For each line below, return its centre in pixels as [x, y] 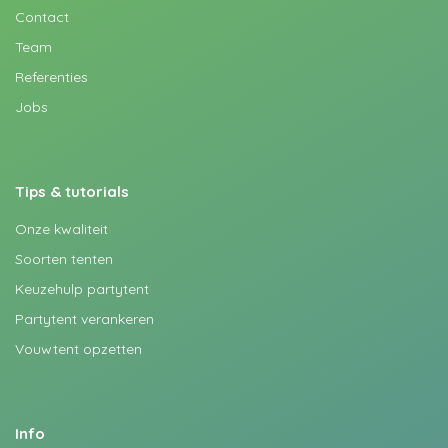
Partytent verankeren [84, 319]
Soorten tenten [64, 259]
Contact [42, 17]
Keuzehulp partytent [82, 289]
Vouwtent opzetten [78, 349]
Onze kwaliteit [61, 229]
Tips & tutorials [72, 191]
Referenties [51, 77]
